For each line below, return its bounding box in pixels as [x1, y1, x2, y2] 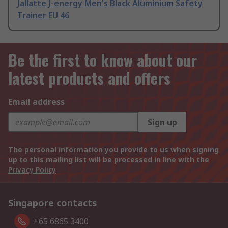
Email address [8, 96, 65, 108]
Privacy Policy [8, 165, 56, 175]
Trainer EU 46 [17, 10, 69, 21]
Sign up [148, 117, 177, 128]
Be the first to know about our [8, 48, 197, 72]
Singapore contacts [8, 196, 97, 209]
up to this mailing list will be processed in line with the [8, 155, 209, 165]
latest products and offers [8, 67, 170, 90]
